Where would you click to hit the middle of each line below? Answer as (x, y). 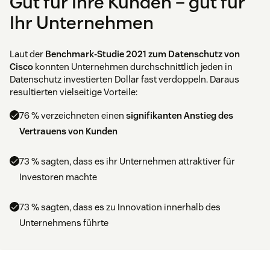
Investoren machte (58, 177)
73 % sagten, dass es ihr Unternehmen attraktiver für (127, 162)
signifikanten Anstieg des (180, 116)
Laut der (27, 54)
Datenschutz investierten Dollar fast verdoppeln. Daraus (124, 80)
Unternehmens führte (64, 223)
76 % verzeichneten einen (73, 116)
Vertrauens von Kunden (68, 131)
